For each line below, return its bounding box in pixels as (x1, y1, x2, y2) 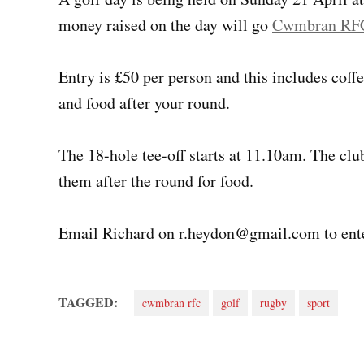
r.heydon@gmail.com (179, 222, 320, 245)
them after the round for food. (58, 170, 253, 193)
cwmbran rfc (142, 295, 201, 311)
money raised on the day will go (58, 14, 272, 37)
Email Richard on (58, 222, 179, 245)
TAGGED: (58, 292, 118, 312)
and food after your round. (58, 92, 230, 115)
